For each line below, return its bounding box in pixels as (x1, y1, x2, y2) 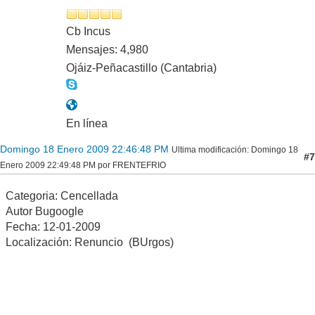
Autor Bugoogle (6, 205, 84, 218)
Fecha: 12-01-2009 (6, 221, 101, 233)
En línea (66, 117, 108, 130)
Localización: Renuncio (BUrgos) (6, 236, 174, 249)
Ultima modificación (172, 145, 247, 155)
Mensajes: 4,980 (66, 44, 148, 56)
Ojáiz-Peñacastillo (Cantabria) (66, 62, 217, 75)
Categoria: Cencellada (6, 190, 118, 202)
